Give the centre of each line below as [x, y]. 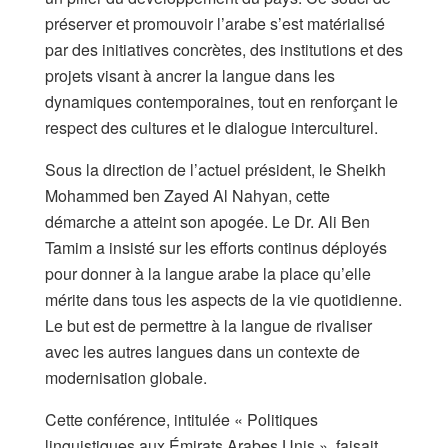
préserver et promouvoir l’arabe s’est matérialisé [215, 23]
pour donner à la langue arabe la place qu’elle [208, 273]
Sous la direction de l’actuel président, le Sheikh [215, 169]
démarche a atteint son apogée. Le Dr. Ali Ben [207, 221]
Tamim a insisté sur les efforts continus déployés [216, 247]
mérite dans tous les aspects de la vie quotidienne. [223, 299]
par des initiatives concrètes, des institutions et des [224, 49]
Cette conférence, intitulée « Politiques [181, 419]
